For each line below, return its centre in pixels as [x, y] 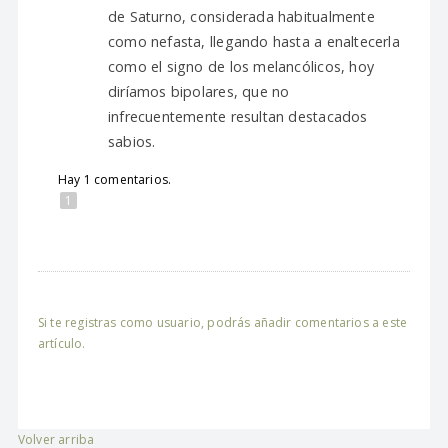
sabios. [131, 141]
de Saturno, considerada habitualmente [241, 16]
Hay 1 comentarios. [114, 179]
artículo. [61, 343]
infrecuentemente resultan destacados [237, 116]
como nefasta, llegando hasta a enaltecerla [253, 41]
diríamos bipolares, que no [198, 91]
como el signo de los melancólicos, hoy [241, 66]
